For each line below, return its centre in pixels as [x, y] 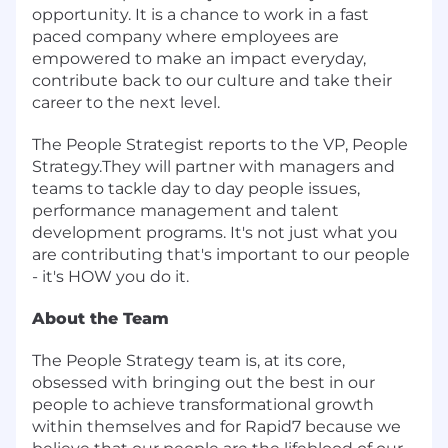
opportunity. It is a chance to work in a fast [200, 14]
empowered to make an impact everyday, [199, 58]
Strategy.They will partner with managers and [213, 166]
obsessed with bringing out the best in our [203, 382]
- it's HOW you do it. [110, 276]
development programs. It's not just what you [215, 232]
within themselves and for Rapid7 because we [216, 426]
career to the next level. [126, 102]
